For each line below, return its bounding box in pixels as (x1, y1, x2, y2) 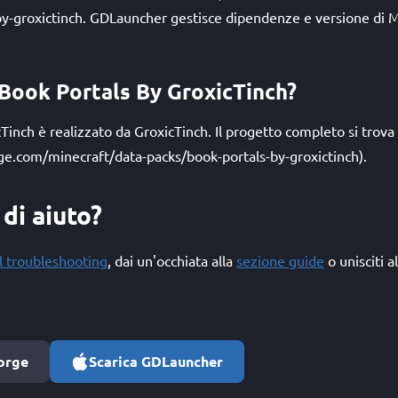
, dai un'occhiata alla (107, 251, 236, 269)
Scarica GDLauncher (89, 352, 223, 370)
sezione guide (236, 251, 324, 269)
